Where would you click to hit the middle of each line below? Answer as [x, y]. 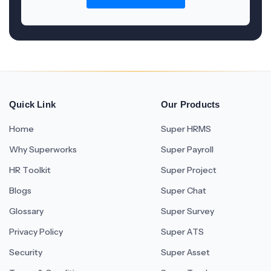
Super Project [189, 170]
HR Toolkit [30, 170]
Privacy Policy [36, 232]
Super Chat [184, 191]
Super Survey [188, 211]
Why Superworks [43, 149]
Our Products [191, 104]
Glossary [26, 211]
